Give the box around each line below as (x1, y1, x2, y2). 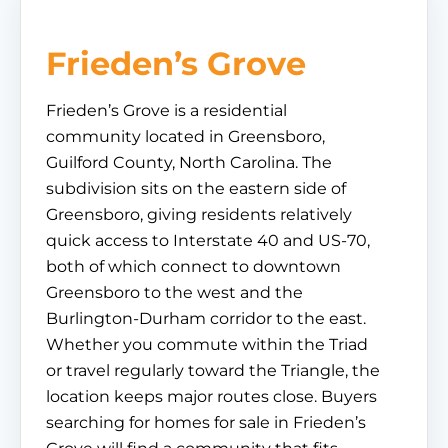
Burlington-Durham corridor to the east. (46, 309, 366, 328)
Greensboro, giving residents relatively (46, 205, 352, 224)
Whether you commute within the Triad (46, 335, 368, 354)
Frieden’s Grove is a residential (46, 101, 287, 120)
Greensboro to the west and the (46, 283, 303, 302)
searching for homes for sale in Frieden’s (46, 413, 366, 432)
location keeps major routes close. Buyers (46, 387, 377, 406)
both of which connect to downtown (46, 257, 341, 276)
